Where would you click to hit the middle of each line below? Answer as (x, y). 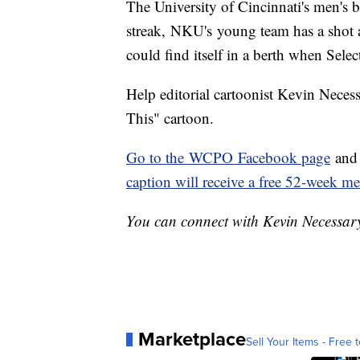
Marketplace (192, 339)
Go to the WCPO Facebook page (228, 157)
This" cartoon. (170, 118)
